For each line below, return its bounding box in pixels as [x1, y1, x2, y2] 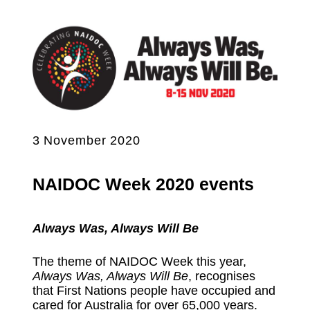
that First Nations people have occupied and [32, 283, 275, 298]
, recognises [188, 268, 255, 283]
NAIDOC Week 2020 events [32, 174, 254, 194]
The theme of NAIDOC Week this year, [32, 254, 246, 268]
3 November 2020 [32, 133, 141, 147]
